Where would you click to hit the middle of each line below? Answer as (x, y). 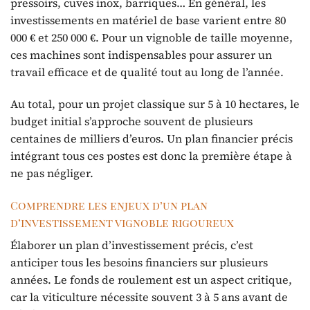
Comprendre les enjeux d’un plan (109, 205)
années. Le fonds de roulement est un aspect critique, (151, 279)
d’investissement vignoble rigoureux (122, 222)
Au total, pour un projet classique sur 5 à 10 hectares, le (155, 103)
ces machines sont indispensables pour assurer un (141, 55)
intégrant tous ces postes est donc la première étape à (151, 155)
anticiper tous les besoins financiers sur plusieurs (139, 262)
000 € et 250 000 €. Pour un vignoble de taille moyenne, (152, 37)
